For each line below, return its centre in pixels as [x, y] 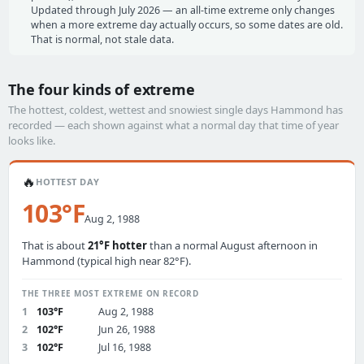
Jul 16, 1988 [125, 347]
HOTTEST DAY [68, 182]
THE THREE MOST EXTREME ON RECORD [110, 293]
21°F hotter [117, 245]
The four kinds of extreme [102, 89]
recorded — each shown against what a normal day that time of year [173, 125]
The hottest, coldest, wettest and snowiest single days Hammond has [175, 110]
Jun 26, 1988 [127, 329]
